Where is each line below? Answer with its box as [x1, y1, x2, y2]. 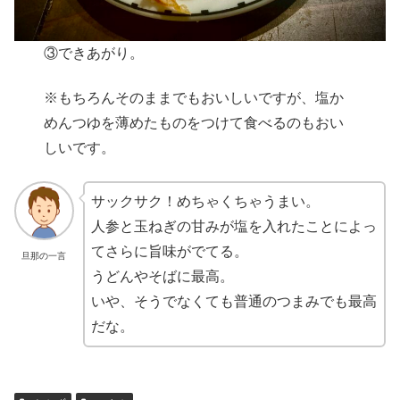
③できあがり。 [44, 45, 145, 61]
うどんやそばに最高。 [90, 268, 234, 284]
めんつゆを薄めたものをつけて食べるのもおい [44, 115, 345, 131]
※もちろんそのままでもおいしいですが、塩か [44, 90, 345, 106]
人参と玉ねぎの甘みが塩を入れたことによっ [90, 218, 377, 234]
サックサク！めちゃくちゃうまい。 [90, 193, 320, 209]
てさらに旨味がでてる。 [90, 243, 248, 259]
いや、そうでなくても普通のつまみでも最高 [90, 293, 377, 309]
